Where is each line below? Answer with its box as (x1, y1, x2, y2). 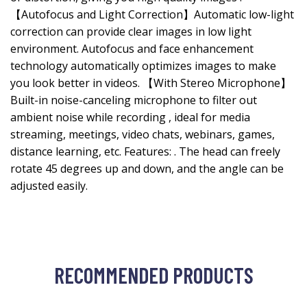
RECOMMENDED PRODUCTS (53, 262, 254, 288)
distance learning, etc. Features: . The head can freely (10, 144, 280, 159)
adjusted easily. (10, 178, 88, 193)
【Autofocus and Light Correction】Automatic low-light (10, 7, 294, 22)
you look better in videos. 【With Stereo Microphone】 (10, 75, 291, 90)
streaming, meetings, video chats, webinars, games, (10, 127, 275, 142)
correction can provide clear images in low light (10, 24, 251, 39)
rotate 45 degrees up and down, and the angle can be (10, 161, 284, 176)
